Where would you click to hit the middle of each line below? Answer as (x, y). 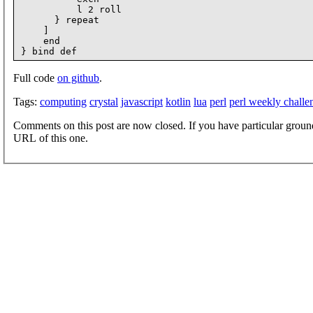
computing (63, 101)
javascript (142, 101)
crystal (104, 101)
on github (78, 78)
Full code (35, 78)
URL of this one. (51, 138)
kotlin (178, 101)
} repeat (60, 20)
